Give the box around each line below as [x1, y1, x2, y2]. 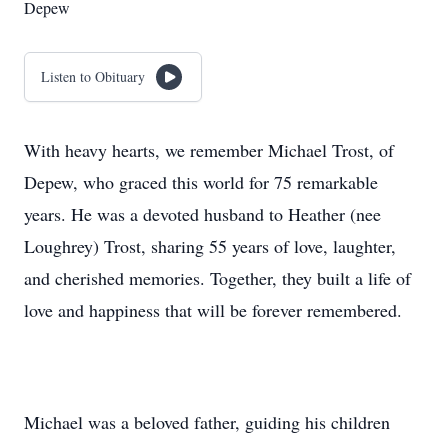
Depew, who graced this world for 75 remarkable [24, 170, 378, 194]
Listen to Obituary [41, 67, 145, 86]
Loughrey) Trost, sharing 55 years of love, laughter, [24, 234, 396, 258]
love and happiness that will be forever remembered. [24, 298, 402, 322]
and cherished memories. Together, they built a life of [24, 266, 411, 290]
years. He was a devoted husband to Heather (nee [24, 202, 381, 226]
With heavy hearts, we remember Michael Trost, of [24, 138, 394, 162]
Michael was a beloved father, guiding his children [24, 410, 390, 434]
